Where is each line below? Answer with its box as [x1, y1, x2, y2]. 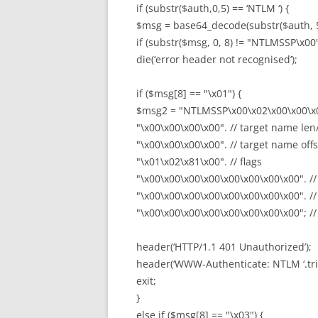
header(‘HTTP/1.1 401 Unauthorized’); [136, 240, 312, 253]
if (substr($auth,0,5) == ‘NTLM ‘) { [136, 1, 289, 15]
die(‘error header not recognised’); [136, 53, 297, 66]
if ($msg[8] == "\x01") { [136, 87, 241, 100]
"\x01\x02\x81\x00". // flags [136, 155, 262, 168]
